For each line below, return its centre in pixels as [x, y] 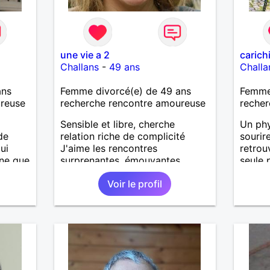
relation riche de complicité [122, 136]
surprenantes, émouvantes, [121, 160]
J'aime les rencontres [108, 148]
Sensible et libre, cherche [117, 124]
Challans [79, 67]
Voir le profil [135, 184]
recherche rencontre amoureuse [133, 103]
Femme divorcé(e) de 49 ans [125, 91]
